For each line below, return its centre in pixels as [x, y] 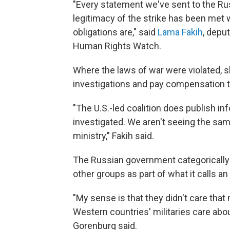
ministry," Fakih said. [113, 136]
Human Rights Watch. [117, 46]
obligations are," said [115, 32]
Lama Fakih [180, 32]
